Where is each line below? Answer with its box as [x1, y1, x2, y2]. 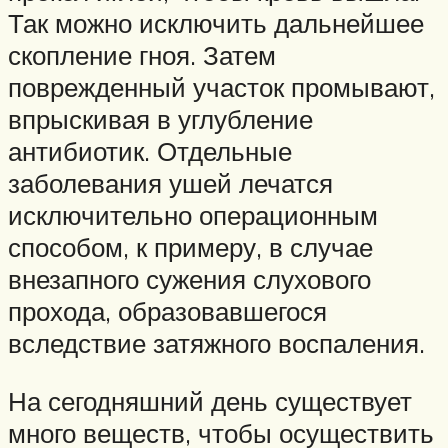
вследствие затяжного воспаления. [8, 327, 425, 360]
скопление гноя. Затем [8, 39, 276, 72]
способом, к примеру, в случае [8, 231, 373, 264]
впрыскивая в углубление [8, 103, 313, 136]
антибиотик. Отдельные [8, 135, 292, 168]
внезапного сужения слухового [8, 263, 371, 296]
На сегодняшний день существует [8, 384, 412, 417]
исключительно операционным [8, 199, 378, 232]
